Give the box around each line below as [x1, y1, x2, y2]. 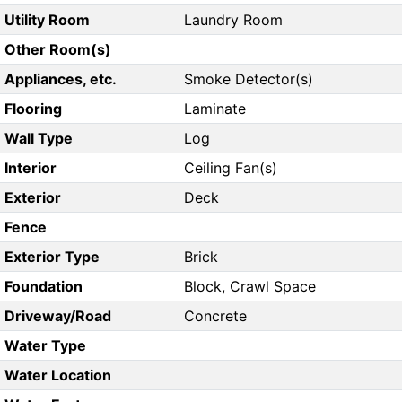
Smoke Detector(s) [184, 70, 313, 89]
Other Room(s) [4, 40, 111, 59]
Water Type [4, 336, 86, 355]
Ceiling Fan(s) [184, 159, 277, 178]
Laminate [184, 100, 246, 118]
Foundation [4, 277, 83, 296]
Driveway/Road [4, 307, 111, 326]
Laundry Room [184, 11, 283, 30]
